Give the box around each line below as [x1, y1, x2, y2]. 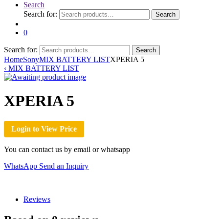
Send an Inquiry [39, 161, 88, 170]
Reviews [23, 195, 50, 203]
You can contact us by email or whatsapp [4, 145, 130, 153]
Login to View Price [11, 124, 77, 133]
